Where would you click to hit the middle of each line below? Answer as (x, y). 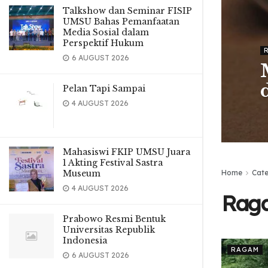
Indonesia (85, 240)
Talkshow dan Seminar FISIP (127, 11)
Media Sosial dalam (106, 32)
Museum (82, 173)
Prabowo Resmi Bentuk (114, 219)
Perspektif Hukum (103, 43)
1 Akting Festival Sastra (113, 163)
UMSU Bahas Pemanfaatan (121, 22)
